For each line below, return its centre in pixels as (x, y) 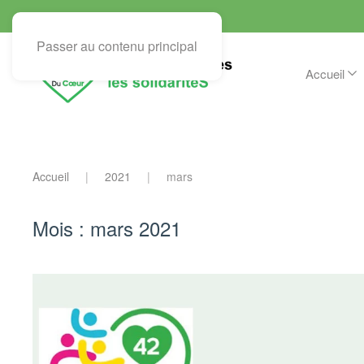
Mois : (61, 228)
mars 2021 (136, 228)
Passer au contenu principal (117, 46)
